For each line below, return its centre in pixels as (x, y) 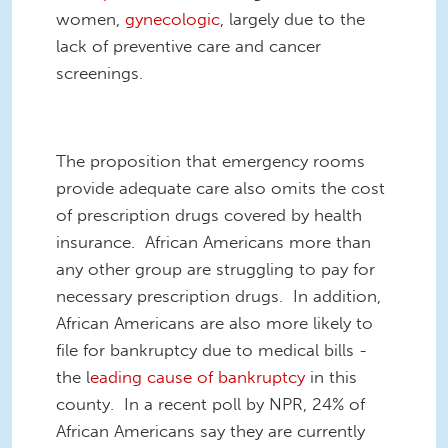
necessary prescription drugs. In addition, (218, 295)
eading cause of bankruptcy (197, 376)
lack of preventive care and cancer (188, 46)
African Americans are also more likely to (214, 322)
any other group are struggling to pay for (215, 268)
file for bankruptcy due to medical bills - (211, 349)
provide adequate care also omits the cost (220, 187)
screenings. (102, 73)
